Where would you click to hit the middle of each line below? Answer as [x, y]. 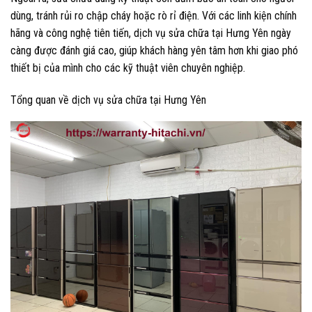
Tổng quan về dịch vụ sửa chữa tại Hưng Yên [108, 100]
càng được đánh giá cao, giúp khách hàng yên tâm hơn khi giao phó [154, 51]
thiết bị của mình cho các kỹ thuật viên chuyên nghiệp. [128, 68]
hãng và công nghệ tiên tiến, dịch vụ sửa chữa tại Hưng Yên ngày [151, 33]
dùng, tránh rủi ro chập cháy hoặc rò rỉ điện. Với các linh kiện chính [154, 16]
